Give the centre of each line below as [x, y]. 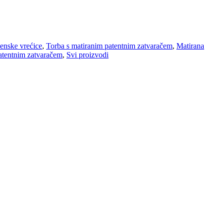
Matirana [190, 46]
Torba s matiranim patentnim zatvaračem [109, 46]
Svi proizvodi [87, 55]
